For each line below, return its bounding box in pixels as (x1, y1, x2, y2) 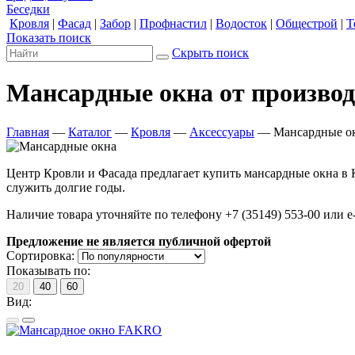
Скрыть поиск (172, 45, 249, 59)
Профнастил (139, 16, 207, 30)
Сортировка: (6, 248, 74, 262)
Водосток (216, 16, 267, 30)
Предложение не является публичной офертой (6, 234, 271, 248)
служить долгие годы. (6, 180, 125, 194)
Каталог (68, 124, 112, 139)
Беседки (6, 2, 50, 16)
